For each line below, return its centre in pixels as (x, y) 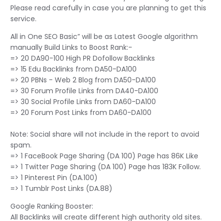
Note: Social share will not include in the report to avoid (105, 134)
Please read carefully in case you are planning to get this (108, 8)
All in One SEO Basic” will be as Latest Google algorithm (104, 36)
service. (23, 18)
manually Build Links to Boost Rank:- (71, 47)
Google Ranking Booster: (52, 206)
